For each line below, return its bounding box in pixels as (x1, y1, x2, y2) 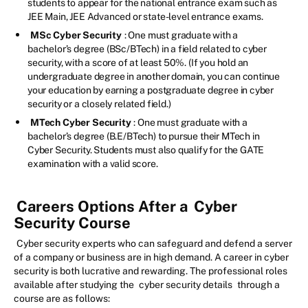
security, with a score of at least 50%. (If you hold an (27, 57, 249, 69)
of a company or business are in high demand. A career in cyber (14, 252, 289, 263)
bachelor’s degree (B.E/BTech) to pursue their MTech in (27, 131, 260, 142)
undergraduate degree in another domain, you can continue (27, 71, 280, 82)
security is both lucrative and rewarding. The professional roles (14, 265, 287, 277)
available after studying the (14, 279, 136, 291)
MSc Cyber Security (30, 30, 122, 41)
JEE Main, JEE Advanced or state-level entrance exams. (27, 11, 263, 23)
